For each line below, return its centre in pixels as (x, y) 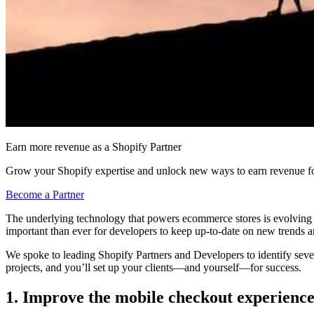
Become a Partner (45, 195)
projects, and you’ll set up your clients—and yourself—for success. (155, 268)
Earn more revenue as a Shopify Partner (94, 147)
